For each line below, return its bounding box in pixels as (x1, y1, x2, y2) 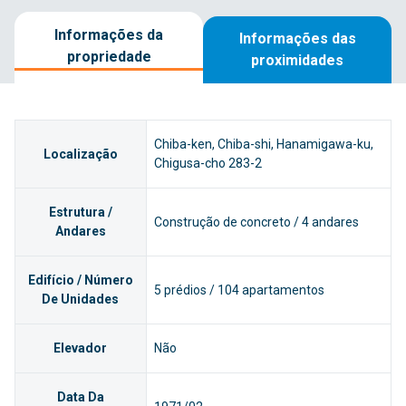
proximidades (251, 52, 343, 70)
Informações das (238, 30, 356, 48)
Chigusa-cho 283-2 (153, 156, 262, 171)
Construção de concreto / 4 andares (153, 214, 359, 229)
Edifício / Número (27, 273, 133, 288)
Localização (43, 146, 118, 161)
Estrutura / (48, 205, 112, 220)
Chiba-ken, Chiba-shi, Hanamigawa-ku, (153, 137, 373, 152)
